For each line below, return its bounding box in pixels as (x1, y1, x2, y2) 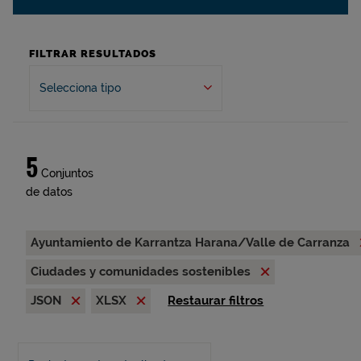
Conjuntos (38, 167, 93, 180)
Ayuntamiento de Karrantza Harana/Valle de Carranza (31, 235, 353, 250)
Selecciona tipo (39, 81, 121, 94)
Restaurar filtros (168, 293, 264, 308)
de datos (26, 185, 73, 198)
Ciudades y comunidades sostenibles (31, 264, 254, 279)
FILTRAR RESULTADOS (29, 48, 156, 60)
